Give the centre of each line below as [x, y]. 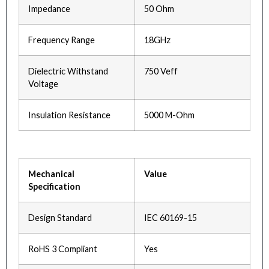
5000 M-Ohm [169, 115]
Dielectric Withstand [68, 71]
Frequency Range [62, 40]
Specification [54, 187]
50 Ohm [159, 9]
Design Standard [60, 218]
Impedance [49, 9]
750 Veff [161, 71]
